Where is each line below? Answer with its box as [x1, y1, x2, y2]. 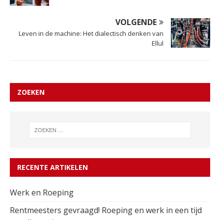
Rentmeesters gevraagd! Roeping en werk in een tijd [10, 205, 202, 216]
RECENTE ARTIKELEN [17, 163, 88, 172]
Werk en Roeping [10, 187, 76, 198]
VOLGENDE [115, 17, 157, 28]
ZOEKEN [17, 87, 45, 97]
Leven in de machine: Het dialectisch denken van [19, 29, 164, 38]
